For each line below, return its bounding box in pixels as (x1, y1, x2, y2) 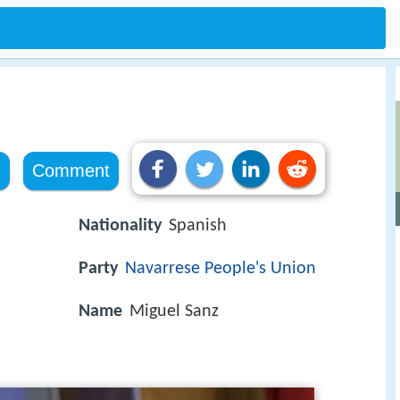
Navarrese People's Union (125, 260, 316, 279)
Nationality (79, 217, 162, 235)
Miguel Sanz (129, 303, 219, 321)
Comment (31, 161, 110, 180)
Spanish (169, 217, 227, 235)
